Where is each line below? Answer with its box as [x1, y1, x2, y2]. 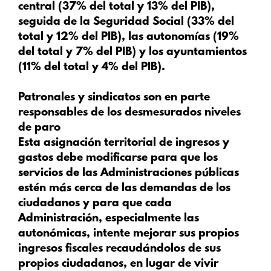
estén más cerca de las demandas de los [18, 182, 230, 195]
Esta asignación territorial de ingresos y [18, 137, 229, 150]
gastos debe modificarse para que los [18, 152, 218, 165]
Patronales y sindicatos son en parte [18, 91, 210, 105]
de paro [18, 122, 60, 135]
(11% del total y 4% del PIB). [18, 60, 165, 74]
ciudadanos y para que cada [18, 197, 172, 211]
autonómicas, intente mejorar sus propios [18, 227, 239, 241]
